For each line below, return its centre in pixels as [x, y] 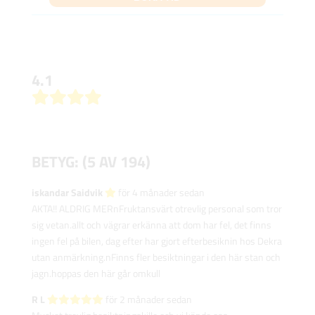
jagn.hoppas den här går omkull [96, 273]
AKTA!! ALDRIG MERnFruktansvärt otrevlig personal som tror [156, 208]
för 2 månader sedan [147, 299]
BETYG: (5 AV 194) [91, 161]
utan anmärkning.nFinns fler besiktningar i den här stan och [156, 257]
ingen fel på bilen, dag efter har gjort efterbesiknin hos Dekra [156, 240]
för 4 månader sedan [160, 192]
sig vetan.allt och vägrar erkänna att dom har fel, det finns [151, 224]
